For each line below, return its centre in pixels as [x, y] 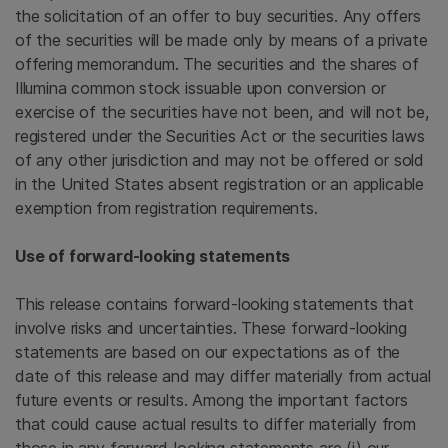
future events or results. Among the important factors [211, 400]
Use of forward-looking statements [153, 256]
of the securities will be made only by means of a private [221, 40]
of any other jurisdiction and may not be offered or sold [220, 160]
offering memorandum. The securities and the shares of [217, 64]
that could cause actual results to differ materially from [215, 424]
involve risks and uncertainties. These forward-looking [211, 328]
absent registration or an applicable [293, 184]
